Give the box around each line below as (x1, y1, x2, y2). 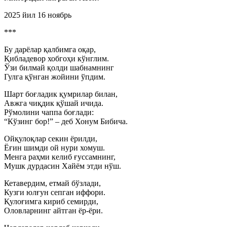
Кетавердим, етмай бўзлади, (4, 179, 101, 187)
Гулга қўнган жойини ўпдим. (4, 72, 105, 81)
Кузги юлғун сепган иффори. (4, 188, 105, 197)
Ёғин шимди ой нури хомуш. (4, 143, 105, 152)
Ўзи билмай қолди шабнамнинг (4, 63, 114, 72)
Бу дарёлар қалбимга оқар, (4, 45, 96, 54)
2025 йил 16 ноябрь (4, 11, 71, 19)
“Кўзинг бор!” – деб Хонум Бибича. (4, 117, 128, 126)
